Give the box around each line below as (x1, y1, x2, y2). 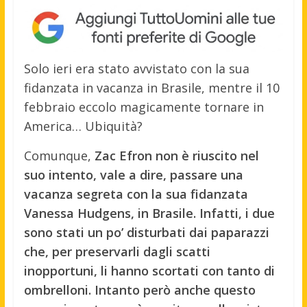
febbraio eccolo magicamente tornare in (23, 99, 264, 116)
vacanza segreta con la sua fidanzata (23, 186, 248, 203)
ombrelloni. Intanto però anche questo (23, 282, 256, 299)
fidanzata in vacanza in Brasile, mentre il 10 (23, 79, 280, 97)
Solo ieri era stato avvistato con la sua (23, 60, 249, 77)
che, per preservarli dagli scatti (23, 243, 210, 260)
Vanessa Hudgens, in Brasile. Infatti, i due (23, 205, 275, 222)
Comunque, (23, 147, 95, 164)
